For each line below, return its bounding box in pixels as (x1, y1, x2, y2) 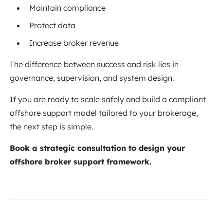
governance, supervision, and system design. (10, 73, 174, 83)
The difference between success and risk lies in (10, 59, 179, 70)
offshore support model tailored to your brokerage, (10, 108, 198, 118)
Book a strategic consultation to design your (10, 143, 185, 153)
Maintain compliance (29, 3, 106, 13)
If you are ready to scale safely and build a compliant (10, 94, 206, 105)
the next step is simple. (10, 122, 93, 132)
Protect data (29, 20, 75, 31)
